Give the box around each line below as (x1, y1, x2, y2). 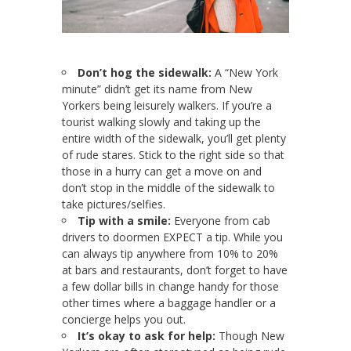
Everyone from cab (171, 213, 270, 229)
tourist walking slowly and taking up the (62, 114, 261, 130)
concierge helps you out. (62, 312, 186, 327)
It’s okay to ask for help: (78, 328, 215, 344)
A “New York (212, 65, 278, 81)
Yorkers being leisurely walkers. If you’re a (62, 98, 272, 114)
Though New (215, 328, 284, 344)
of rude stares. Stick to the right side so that (62, 147, 284, 163)
